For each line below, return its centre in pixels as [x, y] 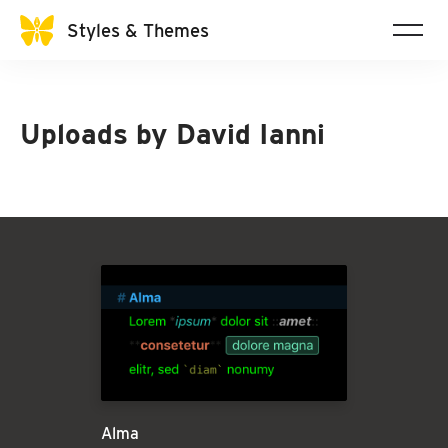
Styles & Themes [138, 29]
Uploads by [98, 134]
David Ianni [250, 134]
